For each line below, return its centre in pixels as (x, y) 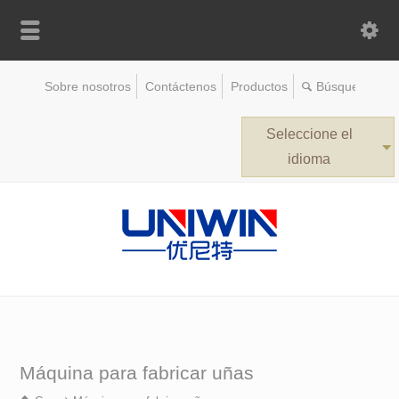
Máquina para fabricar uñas (137, 373)
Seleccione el (309, 134)
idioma (309, 159)
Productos (259, 86)
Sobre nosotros (87, 86)
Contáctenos (180, 86)
